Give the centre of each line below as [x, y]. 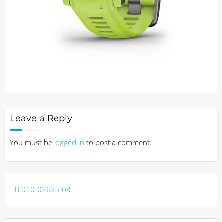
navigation [46, 203]
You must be [32, 142]
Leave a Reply [41, 118]
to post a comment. [118, 142]
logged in [69, 142]
